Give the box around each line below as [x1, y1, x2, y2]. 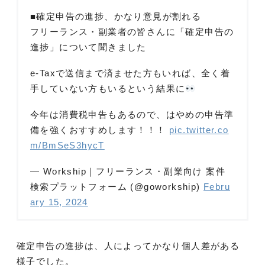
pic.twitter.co [169, 125, 229, 135]
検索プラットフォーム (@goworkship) [30, 182, 203, 192]
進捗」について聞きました [30, 42, 147, 53]
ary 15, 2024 [30, 197, 88, 208]
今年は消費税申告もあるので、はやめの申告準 [30, 109, 234, 120]
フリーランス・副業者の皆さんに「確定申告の [30, 27, 234, 37]
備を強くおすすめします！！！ [30, 125, 169, 135]
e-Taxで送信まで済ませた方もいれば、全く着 [30, 68, 231, 79]
